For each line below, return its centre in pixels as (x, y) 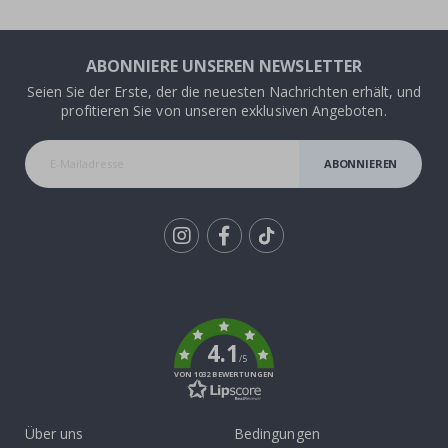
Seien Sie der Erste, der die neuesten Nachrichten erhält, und (224, 91)
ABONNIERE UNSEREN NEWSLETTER (224, 65)
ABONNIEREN (361, 163)
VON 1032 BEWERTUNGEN (224, 373)
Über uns (54, 433)
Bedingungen (277, 433)
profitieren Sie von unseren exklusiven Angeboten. (224, 110)
